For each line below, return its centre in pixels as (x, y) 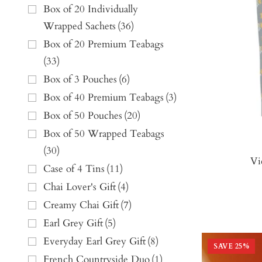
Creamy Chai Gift (81, 205)
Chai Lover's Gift (80, 187)
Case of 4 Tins (74, 169)
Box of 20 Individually (91, 9)
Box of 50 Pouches (83, 116)
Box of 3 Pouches (80, 80)
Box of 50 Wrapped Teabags (104, 134)
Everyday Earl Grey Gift (94, 242)
